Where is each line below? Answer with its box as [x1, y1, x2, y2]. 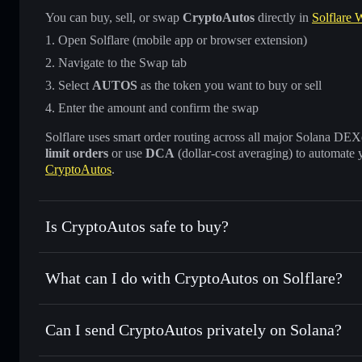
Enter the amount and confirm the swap [58, 100, 259, 115]
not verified [132, 246, 194, 260]
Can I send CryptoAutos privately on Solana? [45, 320, 342, 339]
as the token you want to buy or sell [137, 78, 322, 92]
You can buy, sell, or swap [45, 10, 183, 24]
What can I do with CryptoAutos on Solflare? [45, 268, 343, 287]
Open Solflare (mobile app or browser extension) [58, 32, 307, 47]
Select [58, 78, 92, 92]
